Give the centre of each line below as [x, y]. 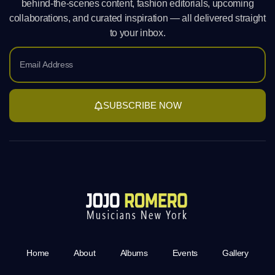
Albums [134, 253]
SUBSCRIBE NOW [142, 106]
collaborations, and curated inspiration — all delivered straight [137, 18]
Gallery [235, 253]
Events [185, 253]
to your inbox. [137, 33]
